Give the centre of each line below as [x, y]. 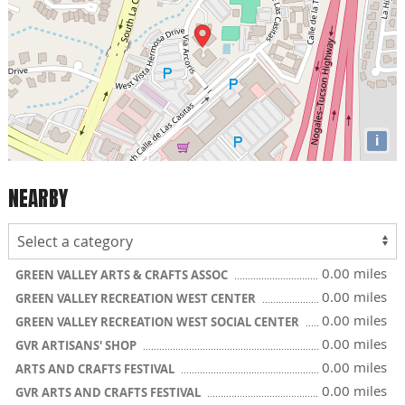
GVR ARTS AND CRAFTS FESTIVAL [109, 392]
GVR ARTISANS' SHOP [77, 345]
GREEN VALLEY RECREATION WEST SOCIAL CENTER [159, 321]
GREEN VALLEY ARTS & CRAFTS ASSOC [123, 274]
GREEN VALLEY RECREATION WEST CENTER [137, 298]
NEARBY [38, 199]
